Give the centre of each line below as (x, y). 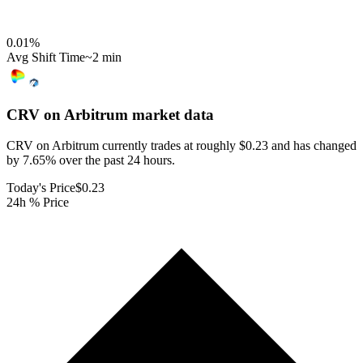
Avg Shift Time (46, 57)
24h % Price (38, 203)
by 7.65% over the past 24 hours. (91, 160)
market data (171, 114)
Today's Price (41, 188)
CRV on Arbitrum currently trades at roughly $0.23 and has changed (181, 146)
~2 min (103, 57)
